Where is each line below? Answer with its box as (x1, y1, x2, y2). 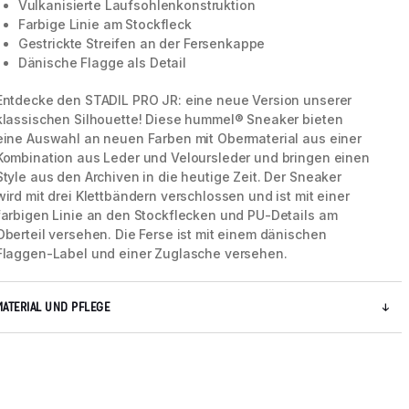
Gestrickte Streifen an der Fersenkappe (17, 36, 266, 52)
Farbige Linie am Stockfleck (17, 16, 192, 33)
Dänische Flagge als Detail (17, 55, 187, 71)
